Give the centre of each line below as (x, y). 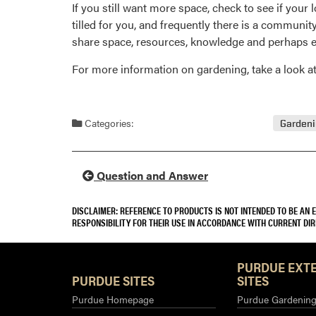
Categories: (108, 122)
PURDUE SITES (113, 280)
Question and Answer (151, 175)
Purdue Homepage (113, 299)
